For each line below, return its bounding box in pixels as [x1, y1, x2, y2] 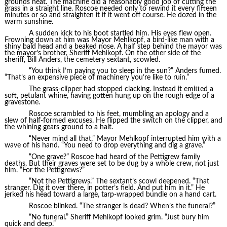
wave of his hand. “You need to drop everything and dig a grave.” [4, 141, 205, 149]
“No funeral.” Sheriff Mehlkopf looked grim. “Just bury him [28, 214, 209, 221]
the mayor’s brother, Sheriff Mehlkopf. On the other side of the [4, 49, 201, 57]
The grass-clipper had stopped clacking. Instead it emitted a [28, 85, 213, 93]
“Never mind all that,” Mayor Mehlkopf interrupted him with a [28, 135, 221, 142]
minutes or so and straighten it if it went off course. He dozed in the [4, 12, 216, 19]
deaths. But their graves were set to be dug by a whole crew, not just [4, 160, 219, 167]
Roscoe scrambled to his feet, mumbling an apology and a [28, 110, 209, 118]
